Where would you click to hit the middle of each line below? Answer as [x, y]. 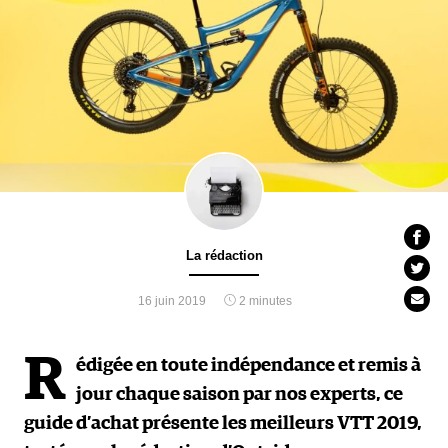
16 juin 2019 [172, 301]
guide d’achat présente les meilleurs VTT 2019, [223, 424]
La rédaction [224, 256]
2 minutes [264, 301]
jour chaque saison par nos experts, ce [239, 395]
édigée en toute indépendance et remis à [248, 366]
